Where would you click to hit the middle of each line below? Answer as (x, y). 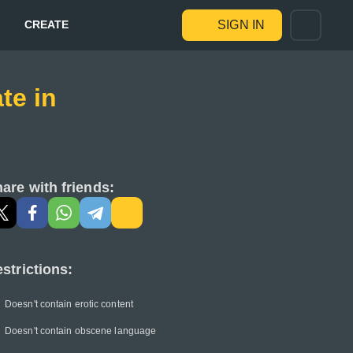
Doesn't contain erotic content (69, 304)
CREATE (46, 24)
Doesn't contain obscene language (81, 331)
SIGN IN (241, 25)
